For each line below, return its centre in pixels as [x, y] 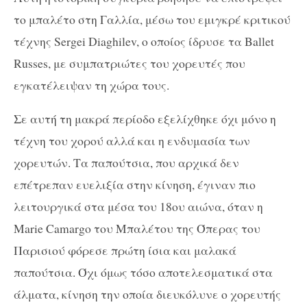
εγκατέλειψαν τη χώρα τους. [94, 85]
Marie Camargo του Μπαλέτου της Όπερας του [137, 229]
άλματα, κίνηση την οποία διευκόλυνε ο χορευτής [147, 294]
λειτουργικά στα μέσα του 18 [93, 207]
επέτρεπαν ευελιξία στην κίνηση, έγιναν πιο [135, 185]
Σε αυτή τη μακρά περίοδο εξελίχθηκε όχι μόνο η [145, 119]
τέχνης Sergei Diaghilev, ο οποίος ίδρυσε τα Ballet [144, 41]
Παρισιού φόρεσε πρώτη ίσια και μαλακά [125, 250]
